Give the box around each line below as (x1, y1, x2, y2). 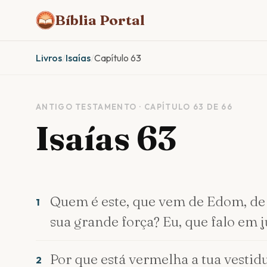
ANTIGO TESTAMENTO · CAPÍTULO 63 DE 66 (36, 102, 233, 111)
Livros (36, 52, 62, 64)
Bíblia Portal (55, 12, 145, 29)
